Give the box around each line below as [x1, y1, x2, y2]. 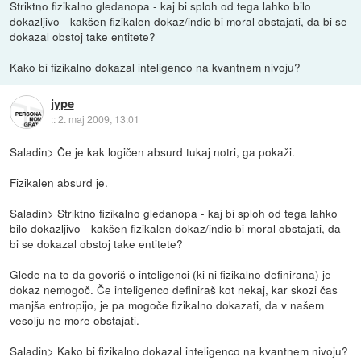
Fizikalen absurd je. [10, 174, 109, 191]
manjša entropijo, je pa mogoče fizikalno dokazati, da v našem [10, 297, 325, 313]
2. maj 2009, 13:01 [57, 112, 139, 127]
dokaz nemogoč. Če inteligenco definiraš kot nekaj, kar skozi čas [10, 281, 338, 298]
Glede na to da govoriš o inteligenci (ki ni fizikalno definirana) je [10, 266, 332, 283]
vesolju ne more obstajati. [10, 312, 140, 329]
